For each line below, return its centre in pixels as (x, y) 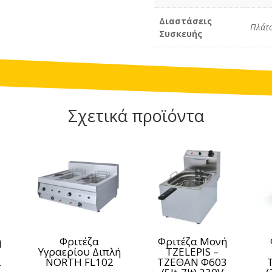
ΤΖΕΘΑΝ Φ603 (192, 262)
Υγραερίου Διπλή (79, 252)
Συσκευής (180, 33)
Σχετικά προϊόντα (136, 116)
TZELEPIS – (192, 252)
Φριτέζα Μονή (192, 242)
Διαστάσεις (185, 21)
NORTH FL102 (79, 262)
